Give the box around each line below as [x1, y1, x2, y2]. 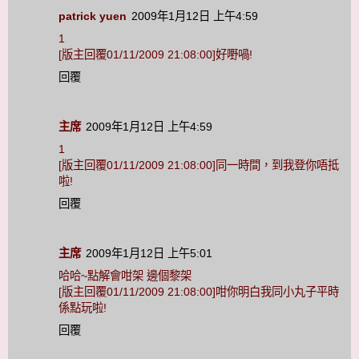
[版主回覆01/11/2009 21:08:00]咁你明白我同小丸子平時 [58, 285, 339, 299]
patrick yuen [58, 10, 127, 23]
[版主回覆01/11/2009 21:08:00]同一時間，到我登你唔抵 [58, 159, 339, 172]
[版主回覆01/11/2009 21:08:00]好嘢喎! [58, 48, 252, 62]
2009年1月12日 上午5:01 [86, 247, 212, 260]
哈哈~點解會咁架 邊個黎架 [58, 269, 192, 283]
